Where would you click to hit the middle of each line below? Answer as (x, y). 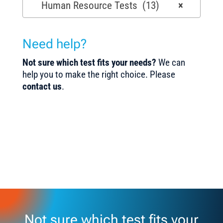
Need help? (54, 44)
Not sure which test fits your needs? (90, 63)
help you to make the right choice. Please (99, 75)
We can (171, 63)
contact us (42, 87)
